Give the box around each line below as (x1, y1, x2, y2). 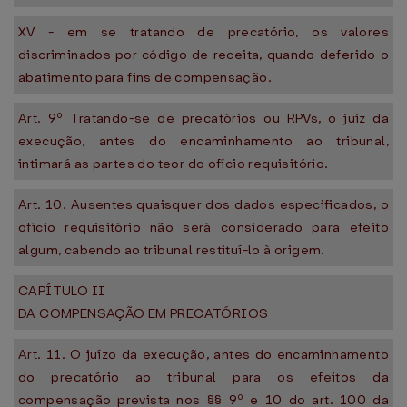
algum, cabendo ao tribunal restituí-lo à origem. (18, 241, 325, 259)
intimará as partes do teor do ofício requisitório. (18, 154, 329, 173)
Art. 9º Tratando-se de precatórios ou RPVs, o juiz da (18, 109, 389, 127)
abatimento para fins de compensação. (18, 68, 273, 86)
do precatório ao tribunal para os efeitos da (18, 368, 389, 386)
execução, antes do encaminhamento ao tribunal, (18, 132, 389, 150)
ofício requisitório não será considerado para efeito (18, 218, 389, 236)
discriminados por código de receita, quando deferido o (18, 45, 389, 64)
